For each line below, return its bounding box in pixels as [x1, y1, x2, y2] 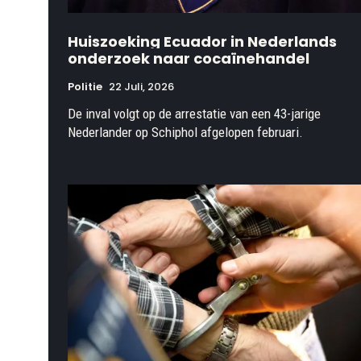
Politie [68, 79, 102, 95]
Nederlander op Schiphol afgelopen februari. [68, 124, 303, 141]
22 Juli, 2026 [109, 79, 174, 95]
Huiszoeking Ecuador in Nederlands [68, 31, 337, 52]
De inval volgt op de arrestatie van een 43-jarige [68, 106, 321, 122]
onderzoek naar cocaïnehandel [68, 48, 309, 69]
